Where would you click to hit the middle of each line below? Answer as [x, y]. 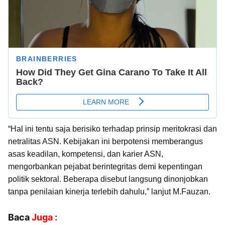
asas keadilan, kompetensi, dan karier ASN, [86, 154]
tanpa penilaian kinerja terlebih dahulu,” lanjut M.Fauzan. [109, 192]
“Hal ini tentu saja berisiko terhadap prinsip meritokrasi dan [113, 129]
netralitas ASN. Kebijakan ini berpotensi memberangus [105, 142]
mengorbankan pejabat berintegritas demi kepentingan [105, 167]
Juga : [44, 217]
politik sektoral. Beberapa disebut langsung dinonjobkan [108, 179]
